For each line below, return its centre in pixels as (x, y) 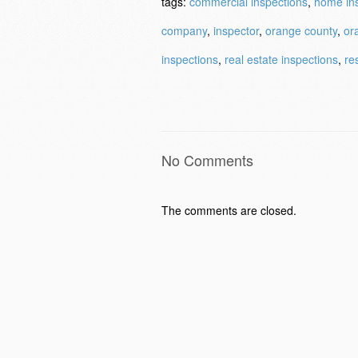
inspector (236, 30)
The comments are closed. (229, 210)
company (184, 30)
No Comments (207, 160)
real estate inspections (281, 59)
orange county (301, 30)
